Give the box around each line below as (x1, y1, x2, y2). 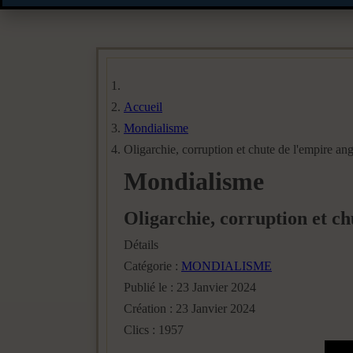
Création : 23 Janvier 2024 (124, 301, 255, 315)
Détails (124, 237, 158, 251)
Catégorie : (124, 258, 181, 273)
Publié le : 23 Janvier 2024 (124, 280, 256, 294)
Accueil (124, 99, 162, 113)
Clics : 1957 (124, 322, 184, 336)
